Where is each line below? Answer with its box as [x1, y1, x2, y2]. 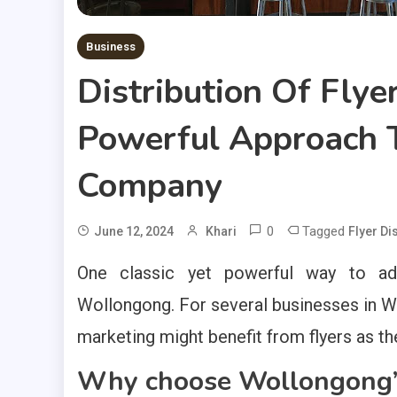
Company [77, 163, 222, 208]
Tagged [302, 223, 348, 239]
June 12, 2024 [94, 224, 174, 238]
